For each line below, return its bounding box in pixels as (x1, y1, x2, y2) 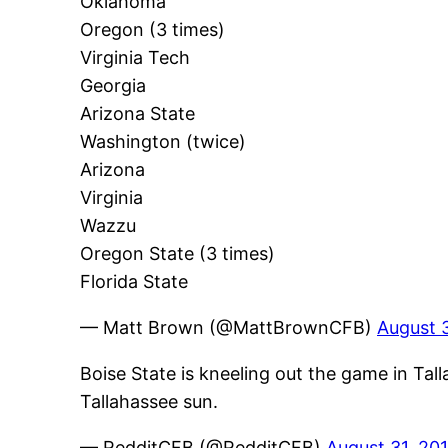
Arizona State (80, 103, 195, 125)
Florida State (80, 271, 188, 293)
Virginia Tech (80, 47, 190, 69)
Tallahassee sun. (80, 391, 218, 413)
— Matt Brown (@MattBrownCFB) (80, 317, 377, 339)
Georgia (80, 75, 146, 97)
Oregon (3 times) (80, 19, 225, 41)
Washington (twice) (80, 131, 246, 153)
